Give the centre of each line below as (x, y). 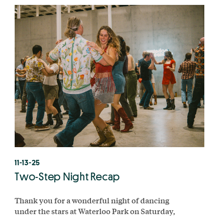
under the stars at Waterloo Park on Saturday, (95, 211)
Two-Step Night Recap (67, 176)
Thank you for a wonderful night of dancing (92, 200)
